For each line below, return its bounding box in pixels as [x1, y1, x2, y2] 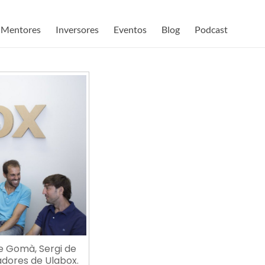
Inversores [56, 24, 99, 35]
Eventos [114, 24, 147, 35]
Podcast [195, 24, 228, 35]
